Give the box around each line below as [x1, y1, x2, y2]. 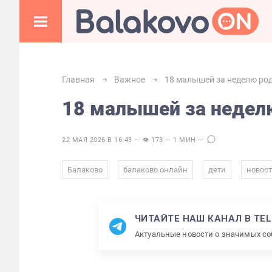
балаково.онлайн [123, 165, 188, 174]
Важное [114, 75, 145, 84]
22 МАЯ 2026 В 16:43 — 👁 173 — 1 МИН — [62, 136, 206, 144]
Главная [62, 75, 95, 84]
